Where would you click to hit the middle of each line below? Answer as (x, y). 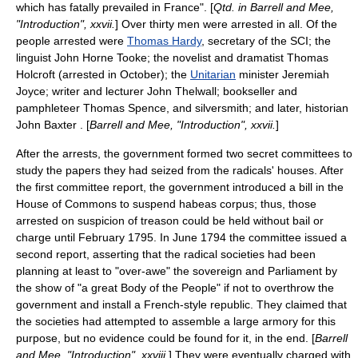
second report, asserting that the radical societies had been (166, 254)
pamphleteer (50, 108)
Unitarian (213, 74)
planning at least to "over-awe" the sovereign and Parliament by (177, 271)
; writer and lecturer (96, 91)
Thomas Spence (125, 108)
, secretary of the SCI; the (266, 41)
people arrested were (72, 41)
